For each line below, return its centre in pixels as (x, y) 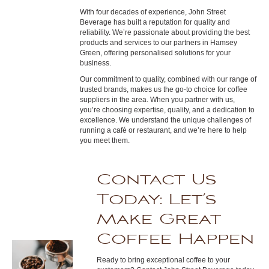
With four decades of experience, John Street (153, 12)
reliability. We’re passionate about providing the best (165, 32)
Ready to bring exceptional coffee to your (164, 260)
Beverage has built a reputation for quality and (155, 22)
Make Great (159, 219)
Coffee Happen (176, 239)
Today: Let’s (157, 200)
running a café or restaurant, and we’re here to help (164, 130)
